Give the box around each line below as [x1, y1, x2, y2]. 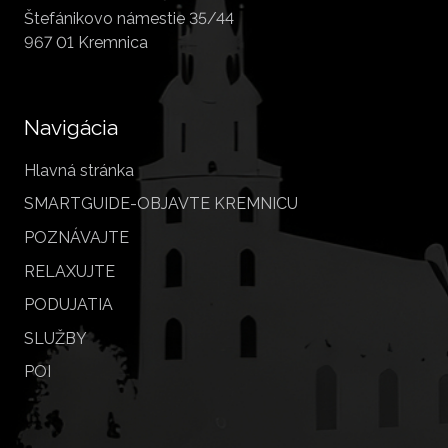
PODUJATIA [24, 295, 113, 315]
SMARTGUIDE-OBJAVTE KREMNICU [24, 194, 298, 214]
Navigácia [24, 114, 118, 140]
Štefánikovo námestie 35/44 [24, 8, 234, 28]
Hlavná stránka [24, 160, 134, 180]
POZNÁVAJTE [24, 228, 129, 248]
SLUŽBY [24, 328, 87, 348]
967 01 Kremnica [24, 32, 148, 52]
